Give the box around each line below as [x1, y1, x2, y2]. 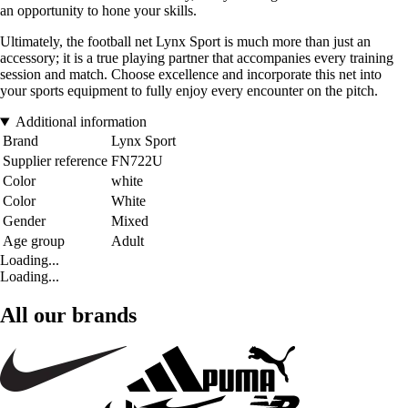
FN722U [111, 153, 163, 169]
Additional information [15, 114, 147, 130]
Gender [3, 213, 46, 229]
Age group [3, 233, 65, 250]
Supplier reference [3, 153, 107, 169]
